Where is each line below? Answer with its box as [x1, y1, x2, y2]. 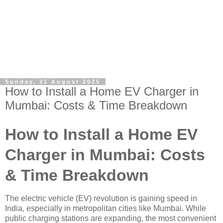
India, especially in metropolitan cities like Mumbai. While [5, 204, 206, 213]
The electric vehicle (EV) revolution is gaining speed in [5, 194, 197, 203]
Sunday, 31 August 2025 [5, 79, 101, 85]
